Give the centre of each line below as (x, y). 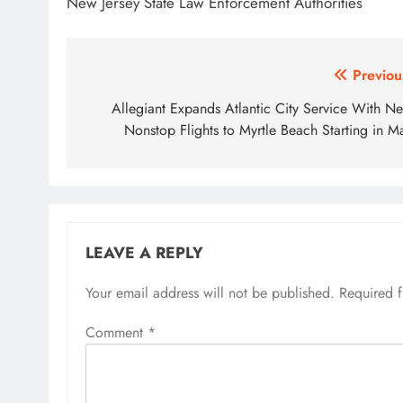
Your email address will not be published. (210, 293)
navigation (137, 112)
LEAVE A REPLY (144, 253)
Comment (116, 333)
